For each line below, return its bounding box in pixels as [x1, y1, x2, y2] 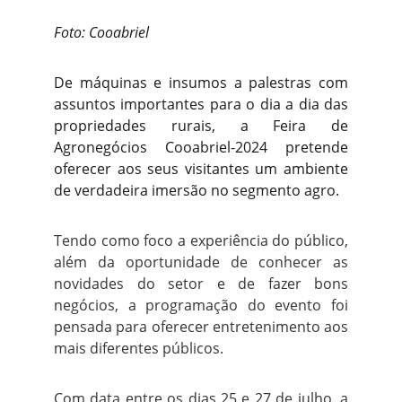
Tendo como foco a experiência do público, [54, 231, 348, 250]
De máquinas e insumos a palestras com [54, 73, 348, 92]
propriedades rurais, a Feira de [54, 116, 348, 135]
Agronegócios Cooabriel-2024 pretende [54, 137, 348, 157]
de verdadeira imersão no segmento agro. [54, 180, 339, 200]
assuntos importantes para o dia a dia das [54, 94, 348, 114]
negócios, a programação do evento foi [54, 295, 348, 315]
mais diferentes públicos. [54, 338, 223, 358]
